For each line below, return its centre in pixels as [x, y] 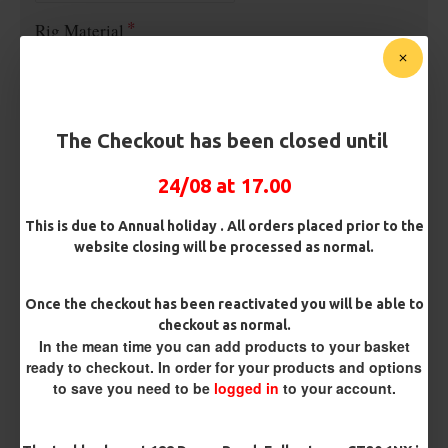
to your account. [337, 388]
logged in [246, 388]
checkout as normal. [224, 325]
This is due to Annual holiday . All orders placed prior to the [224, 226]
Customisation [86, 188]
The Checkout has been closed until [224, 140]
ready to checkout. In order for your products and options [224, 367]
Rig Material [79, 30]
